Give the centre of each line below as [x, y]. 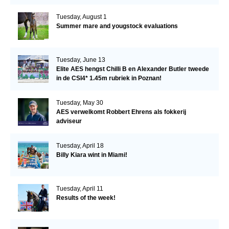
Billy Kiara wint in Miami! [91, 155]
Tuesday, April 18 [80, 145]
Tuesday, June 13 [81, 60]
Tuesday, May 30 [79, 102]
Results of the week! [86, 198]
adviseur [69, 121]
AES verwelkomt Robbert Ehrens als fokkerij [121, 112]
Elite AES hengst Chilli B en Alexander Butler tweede [132, 69]
